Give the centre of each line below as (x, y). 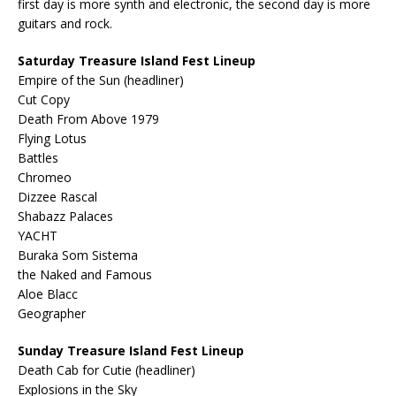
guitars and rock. (65, 23)
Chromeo (45, 177)
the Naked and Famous (85, 274)
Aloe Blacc (48, 293)
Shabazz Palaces (65, 216)
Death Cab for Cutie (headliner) (107, 369)
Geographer (52, 313)
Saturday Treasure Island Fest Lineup (137, 60)
